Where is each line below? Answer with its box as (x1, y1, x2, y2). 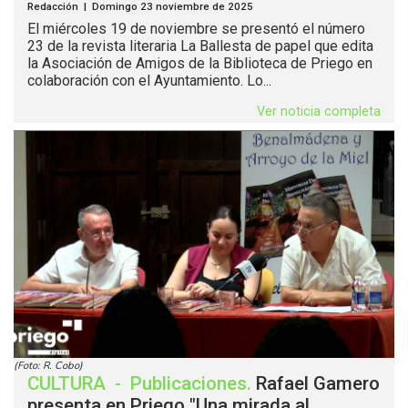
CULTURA (27, 372, 110, 394)
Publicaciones (130, 372, 247, 394)
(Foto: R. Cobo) (14, 358, 83, 372)
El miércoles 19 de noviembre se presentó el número (27, 19, 365, 37)
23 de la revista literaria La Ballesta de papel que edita (27, 36, 373, 55)
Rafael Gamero (256, 372, 380, 394)
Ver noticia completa (257, 103, 381, 119)
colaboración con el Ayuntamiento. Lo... (27, 71, 271, 89)
